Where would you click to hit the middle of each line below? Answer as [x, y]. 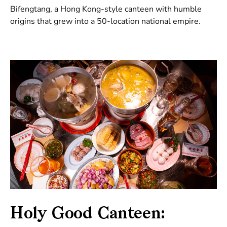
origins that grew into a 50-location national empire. [105, 21]
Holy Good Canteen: [88, 214]
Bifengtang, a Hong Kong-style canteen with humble [106, 9]
